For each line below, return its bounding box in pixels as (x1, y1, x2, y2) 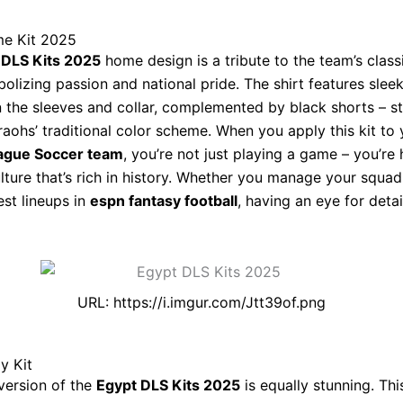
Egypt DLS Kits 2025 (96, 375, 240, 394)
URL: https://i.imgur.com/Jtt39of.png (77, 293, 326, 312)
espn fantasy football (90, 192, 237, 210)
